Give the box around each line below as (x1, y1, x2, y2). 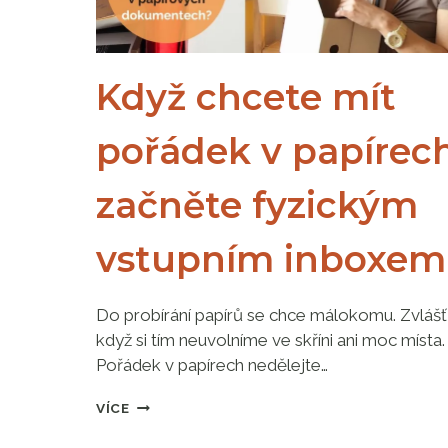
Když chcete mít (96, 74, 396, 119)
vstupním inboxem (96, 236, 446, 281)
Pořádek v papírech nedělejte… (96, 354, 328, 375)
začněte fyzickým (96, 182, 418, 227)
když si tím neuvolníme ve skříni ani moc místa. (96, 329, 445, 350)
